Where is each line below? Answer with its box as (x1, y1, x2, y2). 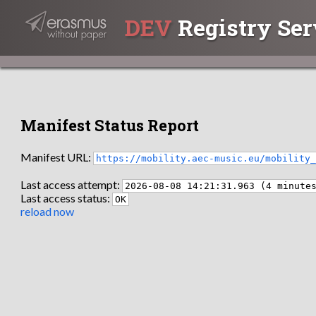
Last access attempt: (20, 178, 123, 192)
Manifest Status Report (20, 114, 200, 135)
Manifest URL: (20, 150, 94, 164)
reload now (20, 205, 75, 219)
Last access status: (20, 191, 113, 205)
